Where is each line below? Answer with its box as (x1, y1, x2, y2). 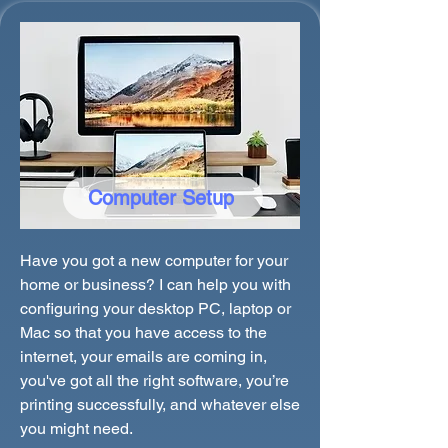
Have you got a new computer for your (20, 251, 288, 270)
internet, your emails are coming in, (20, 347, 267, 366)
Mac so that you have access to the (20, 323, 267, 342)
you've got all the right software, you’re (20, 371, 289, 390)
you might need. (20, 419, 133, 438)
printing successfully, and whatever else (20, 395, 300, 414)
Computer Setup (88, 186, 234, 210)
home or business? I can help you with (20, 275, 291, 294)
